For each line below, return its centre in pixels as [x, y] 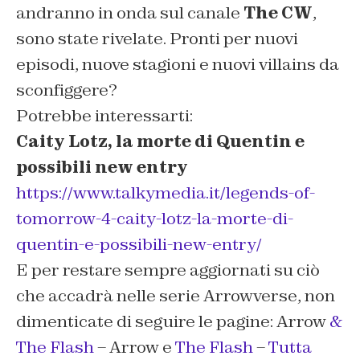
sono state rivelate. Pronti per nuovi [157, 39]
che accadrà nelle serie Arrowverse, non [176, 296]
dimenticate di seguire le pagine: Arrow [173, 322]
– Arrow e [135, 348]
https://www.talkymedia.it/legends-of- [166, 193]
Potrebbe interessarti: [104, 116]
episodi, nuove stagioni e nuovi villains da [178, 65]
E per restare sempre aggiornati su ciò [168, 270]
